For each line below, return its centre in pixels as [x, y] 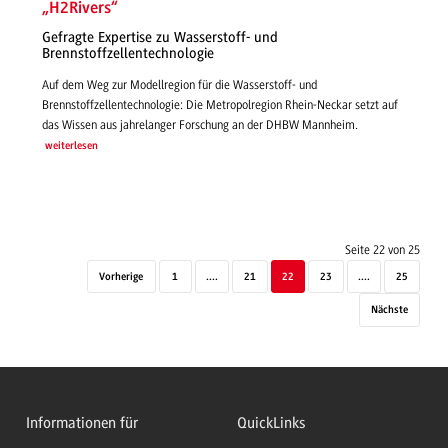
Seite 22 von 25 [382, 249]
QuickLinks [271, 422]
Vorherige [121, 277]
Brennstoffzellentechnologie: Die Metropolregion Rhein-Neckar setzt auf [220, 104]
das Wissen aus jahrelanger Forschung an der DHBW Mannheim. [200, 124]
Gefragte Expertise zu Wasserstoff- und [160, 38]
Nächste [389, 311]
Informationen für [82, 422]
